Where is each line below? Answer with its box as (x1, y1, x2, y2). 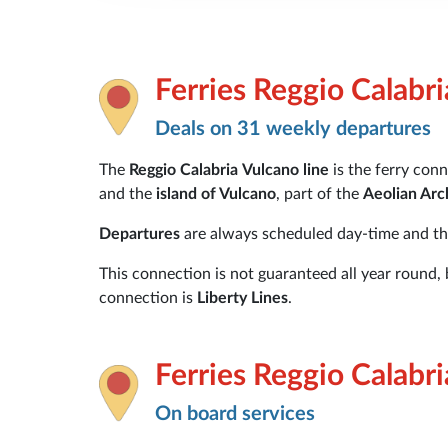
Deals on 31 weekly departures (155, 118, 431, 139)
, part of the (276, 185, 363, 202)
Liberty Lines (197, 289, 288, 306)
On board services (155, 403, 315, 424)
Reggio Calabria (129, 161, 238, 178)
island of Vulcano (152, 185, 276, 202)
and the (99, 185, 152, 202)
